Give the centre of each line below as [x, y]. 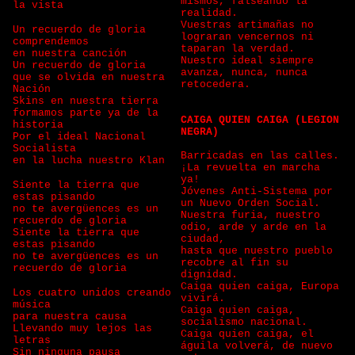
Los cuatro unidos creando [92, 293]
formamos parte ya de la [86, 113]
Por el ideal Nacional [79, 137]
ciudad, [203, 239]
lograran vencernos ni [247, 37]
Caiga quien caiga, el [247, 334]
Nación [35, 89]
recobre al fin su [235, 263]
